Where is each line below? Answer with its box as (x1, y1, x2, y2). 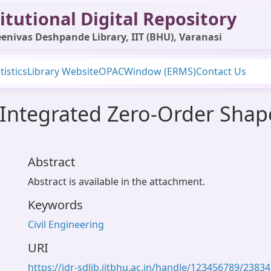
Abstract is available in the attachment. (28, 175, 205, 188)
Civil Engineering (28, 218, 104, 231)
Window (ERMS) (124, 65, 196, 78)
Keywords (28, 197, 83, 213)
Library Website (27, 65, 99, 78)
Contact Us (196, 65, 246, 78)
